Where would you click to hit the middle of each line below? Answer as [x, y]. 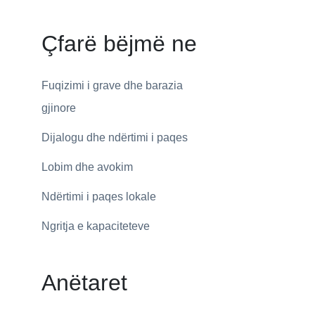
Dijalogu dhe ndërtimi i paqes [114, 138]
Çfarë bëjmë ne [119, 44]
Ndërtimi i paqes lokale [98, 197]
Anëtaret [84, 283]
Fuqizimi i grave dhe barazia [112, 86]
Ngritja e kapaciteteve [95, 226]
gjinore [58, 108]
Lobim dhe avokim [87, 167]
